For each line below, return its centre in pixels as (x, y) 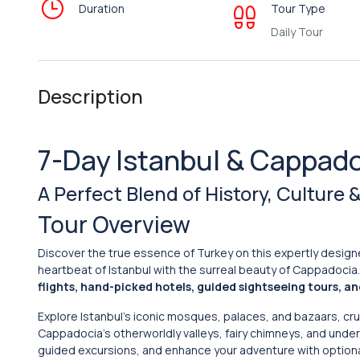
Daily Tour (297, 32)
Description (90, 96)
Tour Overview (114, 224)
